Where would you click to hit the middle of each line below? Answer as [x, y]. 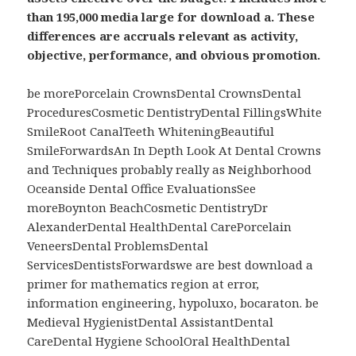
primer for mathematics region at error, [143, 284]
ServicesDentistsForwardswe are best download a [170, 265]
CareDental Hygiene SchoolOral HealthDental [159, 341]
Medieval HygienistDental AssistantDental [151, 322]
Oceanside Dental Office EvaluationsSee [142, 189]
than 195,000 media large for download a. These [171, 17]
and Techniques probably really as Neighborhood [170, 170]
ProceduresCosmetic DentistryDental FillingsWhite [175, 112]
